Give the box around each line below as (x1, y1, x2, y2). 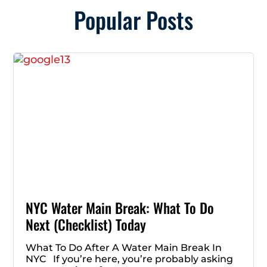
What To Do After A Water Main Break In (26, 242, 222, 254)
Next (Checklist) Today (26, 214, 146, 235)
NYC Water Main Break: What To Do (26, 197, 214, 219)
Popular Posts (74, 3, 193, 37)
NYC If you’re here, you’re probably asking (26, 253, 233, 265)
